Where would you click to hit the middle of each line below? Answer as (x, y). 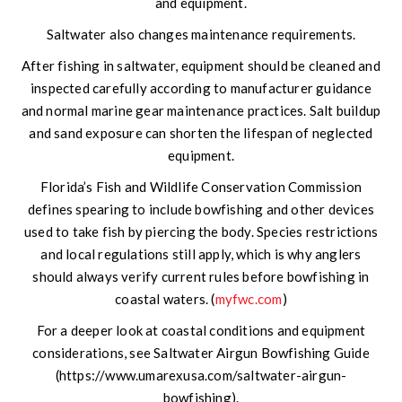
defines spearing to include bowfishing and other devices (201, 210)
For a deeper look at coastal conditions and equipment (201, 331)
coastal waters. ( (165, 299)
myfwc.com (249, 299)
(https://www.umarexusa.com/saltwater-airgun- (201, 376)
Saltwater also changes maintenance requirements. (201, 35)
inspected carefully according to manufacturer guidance (201, 88)
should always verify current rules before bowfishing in (201, 277)
